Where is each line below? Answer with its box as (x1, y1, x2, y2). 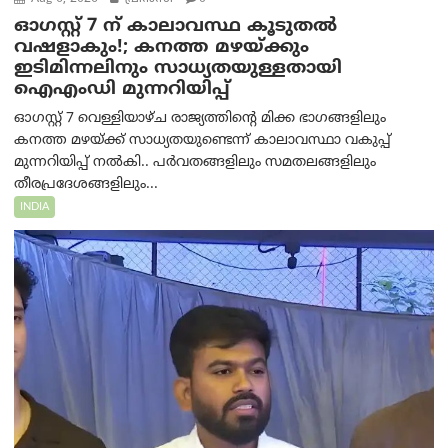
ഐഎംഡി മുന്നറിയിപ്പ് (14, 77, 231, 101)
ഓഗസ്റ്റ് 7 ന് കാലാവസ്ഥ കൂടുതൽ (14, 14, 338, 38)
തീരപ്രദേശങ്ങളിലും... (14, 175, 159, 193)
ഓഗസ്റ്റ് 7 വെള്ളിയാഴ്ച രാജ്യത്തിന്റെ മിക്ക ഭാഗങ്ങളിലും (14, 109, 387, 127)
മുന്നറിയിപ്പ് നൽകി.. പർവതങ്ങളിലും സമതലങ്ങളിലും (14, 153, 377, 171)
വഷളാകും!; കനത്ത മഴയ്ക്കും (14, 35, 310, 59)
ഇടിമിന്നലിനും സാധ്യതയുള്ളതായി (14, 56, 343, 80)
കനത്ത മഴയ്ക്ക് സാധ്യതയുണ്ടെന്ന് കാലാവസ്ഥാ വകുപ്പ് (14, 131, 392, 149)
